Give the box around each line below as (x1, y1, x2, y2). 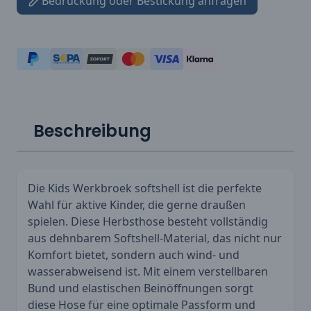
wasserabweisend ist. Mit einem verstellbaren (28, 263, 268, 279)
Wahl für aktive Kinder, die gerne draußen (28, 196, 246, 212)
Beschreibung (33, 119, 151, 142)
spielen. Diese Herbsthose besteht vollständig (28, 213, 268, 229)
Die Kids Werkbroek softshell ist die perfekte (28, 180, 262, 196)
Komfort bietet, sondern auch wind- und (28, 246, 239, 262)
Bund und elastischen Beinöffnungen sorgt (28, 280, 253, 296)
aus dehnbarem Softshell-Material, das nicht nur (28, 230, 282, 246)
